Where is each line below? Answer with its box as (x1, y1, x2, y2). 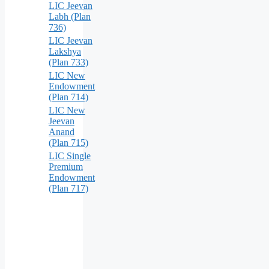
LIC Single (49, 150, 91, 161)
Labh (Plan (49, 11, 91, 22)
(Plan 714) (49, 91, 88, 102)
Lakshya (49, 46, 81, 56)
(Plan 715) (49, 137, 88, 148)
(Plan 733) (49, 56, 88, 67)
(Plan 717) (49, 183, 88, 193)
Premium (49, 161, 83, 172)
